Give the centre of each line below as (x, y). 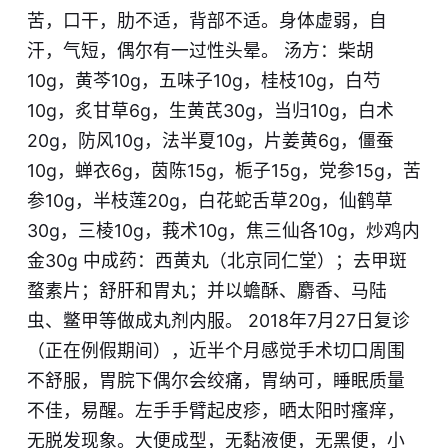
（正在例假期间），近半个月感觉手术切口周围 (215, 351)
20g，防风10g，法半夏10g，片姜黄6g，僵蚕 (210, 141)
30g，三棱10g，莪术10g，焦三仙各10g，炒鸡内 (223, 231)
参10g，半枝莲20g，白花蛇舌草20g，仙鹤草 (209, 201)
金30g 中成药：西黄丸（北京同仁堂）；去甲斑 (216, 261)
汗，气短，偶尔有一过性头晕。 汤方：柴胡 (200, 51)
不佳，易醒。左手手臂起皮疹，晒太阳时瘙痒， (215, 411)
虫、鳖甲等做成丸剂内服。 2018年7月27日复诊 (218, 321)
